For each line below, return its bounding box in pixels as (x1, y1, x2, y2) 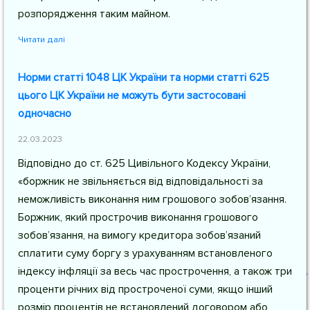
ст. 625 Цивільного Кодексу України (90, 156, 268, 170)
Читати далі (18, 34, 65, 45)
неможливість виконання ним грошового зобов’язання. (18, 192, 286, 206)
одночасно (18, 107, 71, 120)
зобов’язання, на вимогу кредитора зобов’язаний (18, 228, 261, 242)
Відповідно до (18, 156, 90, 170)
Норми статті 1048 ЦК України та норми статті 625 (18, 71, 269, 84)
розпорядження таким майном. (18, 7, 170, 21)
